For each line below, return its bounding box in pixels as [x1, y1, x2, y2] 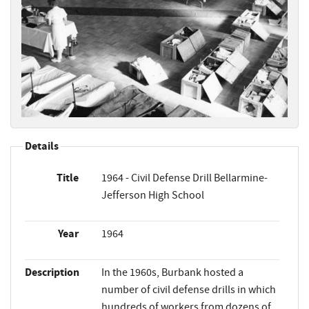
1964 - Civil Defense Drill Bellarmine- [101, 171, 268, 186]
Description [25, 265, 79, 281]
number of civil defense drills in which [101, 283, 276, 297]
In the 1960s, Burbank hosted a [101, 266, 243, 280]
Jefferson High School [101, 188, 204, 203]
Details [25, 139, 59, 154]
